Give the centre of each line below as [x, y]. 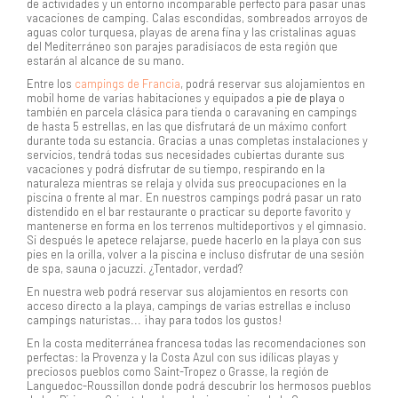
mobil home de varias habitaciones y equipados [146, 98]
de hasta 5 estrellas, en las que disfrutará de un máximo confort [187, 126]
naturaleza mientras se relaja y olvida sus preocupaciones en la [187, 183]
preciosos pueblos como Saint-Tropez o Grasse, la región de [178, 371]
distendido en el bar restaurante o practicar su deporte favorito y [189, 211]
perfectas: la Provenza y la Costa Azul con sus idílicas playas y [183, 357]
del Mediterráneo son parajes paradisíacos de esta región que [182, 46]
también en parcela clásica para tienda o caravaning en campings [192, 112]
